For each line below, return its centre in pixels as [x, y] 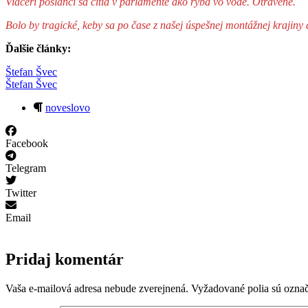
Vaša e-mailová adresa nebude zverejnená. [97, 288]
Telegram [26, 168]
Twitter [21, 192]
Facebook [27, 143]
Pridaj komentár [65, 259]
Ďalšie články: [38, 48]
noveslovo [68, 107]
